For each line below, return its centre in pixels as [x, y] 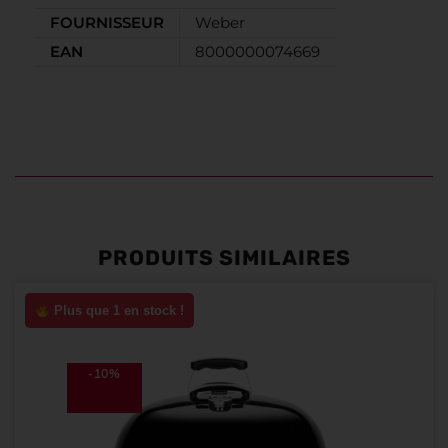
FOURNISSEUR [107, 22]
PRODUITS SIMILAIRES [224, 258]
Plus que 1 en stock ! [116, 311]
